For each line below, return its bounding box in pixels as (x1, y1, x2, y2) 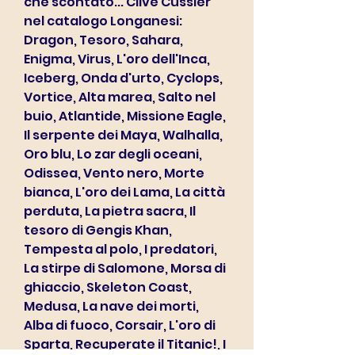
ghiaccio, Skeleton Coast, (24, 278, 192, 296)
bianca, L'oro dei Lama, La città (24, 183, 225, 201)
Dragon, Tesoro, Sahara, (24, 31, 183, 49)
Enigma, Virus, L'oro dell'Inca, (24, 50, 210, 68)
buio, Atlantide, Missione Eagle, (24, 107, 226, 125)
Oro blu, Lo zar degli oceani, (24, 145, 202, 163)
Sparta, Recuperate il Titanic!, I (24, 335, 226, 353)
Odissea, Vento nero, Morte (24, 164, 204, 182)
